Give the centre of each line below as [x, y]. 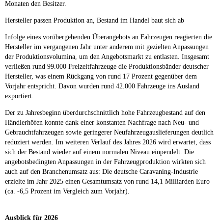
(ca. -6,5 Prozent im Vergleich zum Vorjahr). [67, 191]
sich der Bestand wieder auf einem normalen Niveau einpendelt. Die [99, 152]
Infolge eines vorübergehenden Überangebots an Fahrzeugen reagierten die [109, 37]
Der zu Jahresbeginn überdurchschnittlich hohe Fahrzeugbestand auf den [105, 112]
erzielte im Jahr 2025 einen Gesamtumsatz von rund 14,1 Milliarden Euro [107, 181]
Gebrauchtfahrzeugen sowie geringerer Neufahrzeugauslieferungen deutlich [109, 132]
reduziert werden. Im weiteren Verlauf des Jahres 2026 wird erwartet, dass [108, 142]
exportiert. [19, 96]
